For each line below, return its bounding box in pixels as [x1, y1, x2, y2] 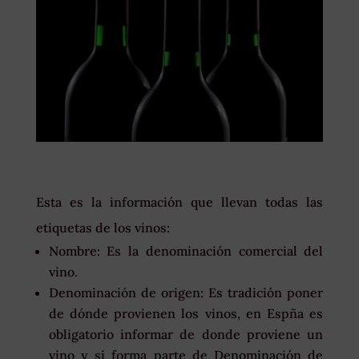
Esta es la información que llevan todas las [35, 194, 324, 211]
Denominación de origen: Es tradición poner [48, 284, 324, 301]
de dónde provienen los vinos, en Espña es [48, 305, 324, 322]
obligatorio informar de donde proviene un [48, 326, 324, 343]
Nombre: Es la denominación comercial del [48, 243, 324, 260]
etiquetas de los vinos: [35, 220, 170, 236]
